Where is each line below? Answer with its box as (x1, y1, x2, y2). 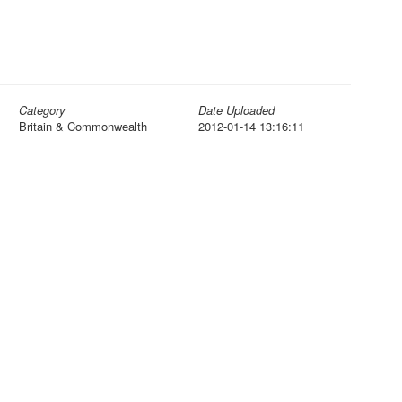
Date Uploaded (198, 101, 275, 118)
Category (19, 101, 66, 118)
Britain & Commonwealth (19, 118, 147, 135)
